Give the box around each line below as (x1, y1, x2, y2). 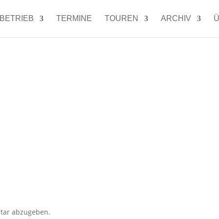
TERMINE (56, 14, 92, 22)
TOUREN (104, 14, 138, 22)
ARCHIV (160, 14, 191, 22)
